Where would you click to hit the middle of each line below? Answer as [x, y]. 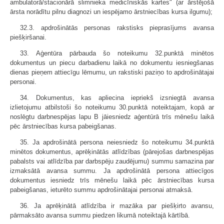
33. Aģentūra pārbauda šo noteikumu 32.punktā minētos [117, 53]
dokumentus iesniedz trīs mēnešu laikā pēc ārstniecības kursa [112, 180]
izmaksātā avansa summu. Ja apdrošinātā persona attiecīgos [112, 171]
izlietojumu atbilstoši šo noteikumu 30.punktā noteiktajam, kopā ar [112, 107]
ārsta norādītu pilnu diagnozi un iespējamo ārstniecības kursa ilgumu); [111, 12]
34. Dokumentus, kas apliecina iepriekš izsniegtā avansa [117, 98]
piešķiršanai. [28, 37]
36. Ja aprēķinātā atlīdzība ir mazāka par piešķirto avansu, [117, 206]
